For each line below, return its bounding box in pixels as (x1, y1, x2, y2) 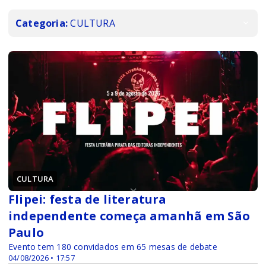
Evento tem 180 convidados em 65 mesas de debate (8, 240, 217, 252)
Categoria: (15, 16, 68, 30)
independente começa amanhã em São (8, 207, 250, 224)
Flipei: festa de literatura (8, 191, 167, 207)
